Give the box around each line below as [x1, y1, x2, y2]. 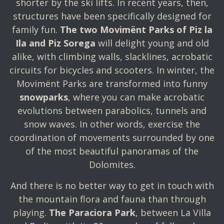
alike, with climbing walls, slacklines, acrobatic [11, 50, 212, 62]
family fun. [11, 23, 60, 35]
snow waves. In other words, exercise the [24, 118, 200, 130]
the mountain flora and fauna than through [18, 193, 206, 205]
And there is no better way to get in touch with [10, 179, 214, 191]
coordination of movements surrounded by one [9, 131, 214, 143]
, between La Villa [135, 206, 211, 218]
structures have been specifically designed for [12, 10, 211, 22]
